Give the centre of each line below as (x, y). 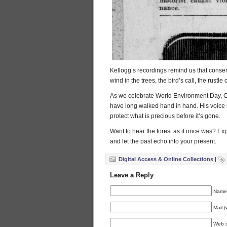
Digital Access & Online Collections (166, 159)
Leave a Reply (132, 175)
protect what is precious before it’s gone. (165, 116)
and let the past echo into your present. (163, 142)
